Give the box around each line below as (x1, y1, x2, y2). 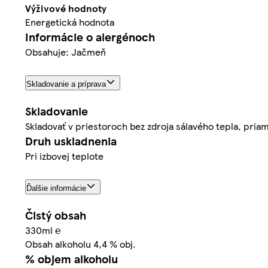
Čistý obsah (25, 206, 86, 223)
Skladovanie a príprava (26, 79, 106, 89)
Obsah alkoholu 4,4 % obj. (25, 236, 136, 251)
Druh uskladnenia (25, 132, 117, 149)
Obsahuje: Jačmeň (25, 44, 106, 59)
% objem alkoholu (25, 250, 118, 267)
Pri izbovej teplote (25, 148, 103, 163)
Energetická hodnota (25, 14, 114, 29)
